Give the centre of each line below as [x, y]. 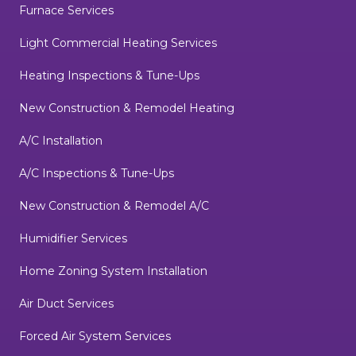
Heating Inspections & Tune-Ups [109, 76]
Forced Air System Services [95, 337]
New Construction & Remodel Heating [127, 108]
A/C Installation [61, 141]
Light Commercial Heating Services [118, 43]
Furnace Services [66, 11]
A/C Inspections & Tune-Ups [97, 174]
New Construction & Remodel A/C [114, 206]
